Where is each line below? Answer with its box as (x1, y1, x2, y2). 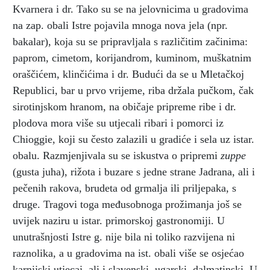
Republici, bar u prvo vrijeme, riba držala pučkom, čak (13, 84, 254, 96)
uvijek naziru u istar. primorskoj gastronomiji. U (13, 214, 225, 227)
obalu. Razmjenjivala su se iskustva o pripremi (13, 149, 218, 162)
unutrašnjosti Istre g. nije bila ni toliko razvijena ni (13, 230, 235, 243)
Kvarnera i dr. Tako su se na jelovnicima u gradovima (13, 2, 248, 15)
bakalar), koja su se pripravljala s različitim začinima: (13, 35, 248, 48)
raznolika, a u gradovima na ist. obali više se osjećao (13, 246, 244, 259)
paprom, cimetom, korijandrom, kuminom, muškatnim (13, 51, 251, 64)
